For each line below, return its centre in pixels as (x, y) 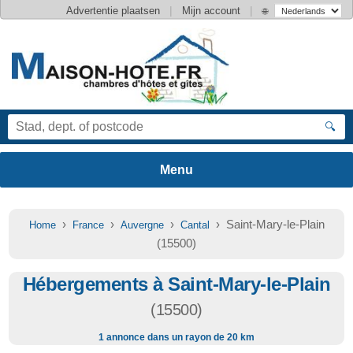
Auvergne (142, 225)
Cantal (195, 225)
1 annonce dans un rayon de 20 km (176, 337)
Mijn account (211, 10)
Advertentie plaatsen (113, 10)
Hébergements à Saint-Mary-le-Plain (176, 284)
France (88, 225)
